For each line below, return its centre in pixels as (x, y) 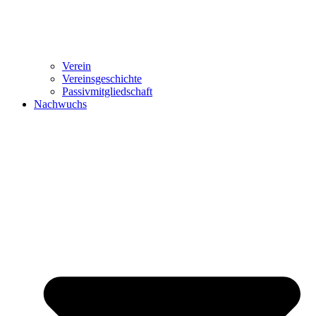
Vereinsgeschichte (102, 78)
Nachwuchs (60, 104)
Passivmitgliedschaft (107, 91)
